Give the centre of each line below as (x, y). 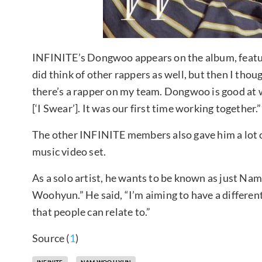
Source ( (51, 238)
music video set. (69, 151)
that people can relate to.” (92, 211)
